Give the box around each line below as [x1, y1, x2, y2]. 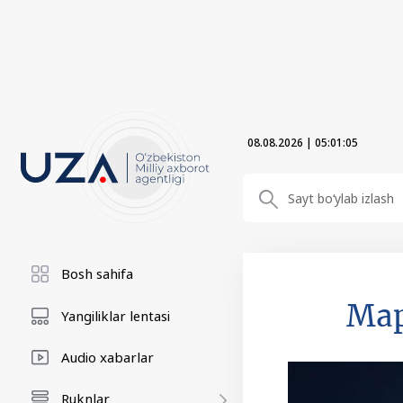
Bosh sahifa [61, 264, 133, 282]
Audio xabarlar [61, 348, 154, 366]
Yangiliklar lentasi [61, 307, 170, 325]
